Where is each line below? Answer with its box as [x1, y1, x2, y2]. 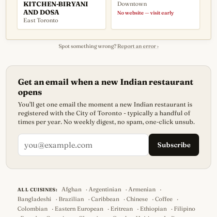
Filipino [174, 205, 195, 212]
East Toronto [23, 16, 58, 24]
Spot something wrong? [58, 43, 117, 49]
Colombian [17, 205, 47, 212]
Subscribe [157, 140, 190, 149]
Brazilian [59, 195, 84, 202]
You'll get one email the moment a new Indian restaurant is [18, 100, 192, 108]
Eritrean [110, 205, 133, 212]
